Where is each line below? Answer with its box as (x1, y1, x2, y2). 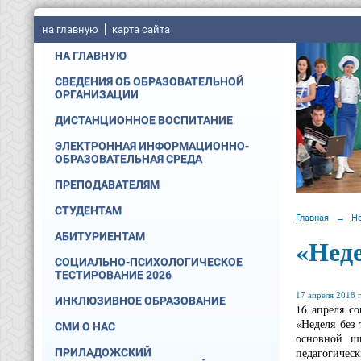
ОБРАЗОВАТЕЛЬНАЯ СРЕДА (55, 152, 202, 165)
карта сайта (112, 23, 170, 35)
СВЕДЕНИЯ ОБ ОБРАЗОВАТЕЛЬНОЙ (55, 75, 244, 88)
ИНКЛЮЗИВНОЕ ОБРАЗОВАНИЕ (55, 294, 226, 307)
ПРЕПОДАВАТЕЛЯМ (55, 178, 160, 191)
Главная (296, 211, 329, 223)
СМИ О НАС (55, 320, 115, 333)
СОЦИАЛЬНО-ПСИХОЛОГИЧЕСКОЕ (55, 255, 243, 268)
